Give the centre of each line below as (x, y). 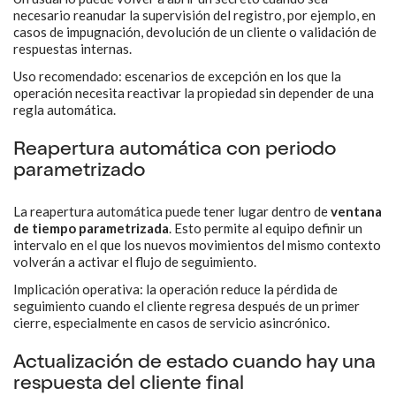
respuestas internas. (72, 49)
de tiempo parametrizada (91, 228)
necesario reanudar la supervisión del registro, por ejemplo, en (194, 15)
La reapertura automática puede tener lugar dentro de (172, 211)
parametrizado (79, 171)
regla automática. (65, 110)
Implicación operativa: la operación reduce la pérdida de (175, 289)
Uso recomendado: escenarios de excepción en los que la (177, 76)
